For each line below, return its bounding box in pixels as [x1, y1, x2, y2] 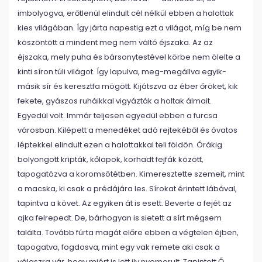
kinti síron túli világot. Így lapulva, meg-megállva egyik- [18, 66, 226, 77]
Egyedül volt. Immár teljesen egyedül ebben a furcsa [18, 110, 218, 121]
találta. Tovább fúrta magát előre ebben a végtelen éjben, [18, 227, 239, 238]
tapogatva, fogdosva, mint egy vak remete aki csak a [18, 242, 220, 253]
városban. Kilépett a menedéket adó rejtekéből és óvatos [18, 125, 237, 136]
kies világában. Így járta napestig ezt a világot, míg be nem [18, 22, 242, 33]
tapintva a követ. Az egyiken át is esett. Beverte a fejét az [18, 198, 232, 209]
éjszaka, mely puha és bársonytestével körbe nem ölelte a [18, 51, 240, 63]
